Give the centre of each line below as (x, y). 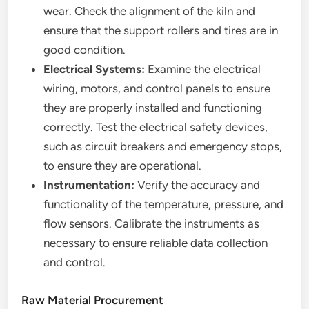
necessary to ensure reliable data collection (156, 243)
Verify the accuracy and (198, 185)
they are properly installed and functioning (153, 108)
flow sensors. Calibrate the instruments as (152, 223)
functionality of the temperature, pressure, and (164, 204)
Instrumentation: (89, 185)
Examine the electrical (203, 69)
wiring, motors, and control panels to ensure (157, 88)
